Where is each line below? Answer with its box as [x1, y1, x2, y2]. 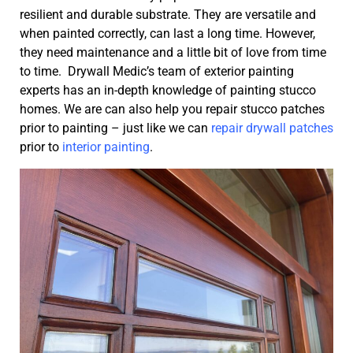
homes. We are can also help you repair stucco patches [20, 102, 325, 117]
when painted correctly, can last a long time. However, [20, 26, 315, 42]
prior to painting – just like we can [20, 121, 211, 136]
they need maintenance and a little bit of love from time [20, 45, 326, 61]
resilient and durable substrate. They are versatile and [20, 7, 316, 23]
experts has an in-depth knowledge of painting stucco [20, 83, 316, 98]
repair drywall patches [211, 121, 333, 136]
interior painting [59, 139, 150, 155]
